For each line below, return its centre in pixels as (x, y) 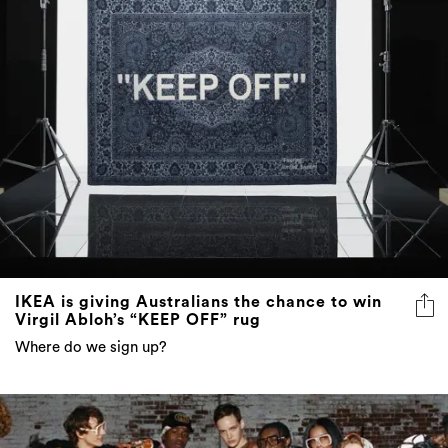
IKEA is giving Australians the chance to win (198, 302)
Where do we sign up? (91, 348)
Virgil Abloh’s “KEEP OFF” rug (138, 320)
